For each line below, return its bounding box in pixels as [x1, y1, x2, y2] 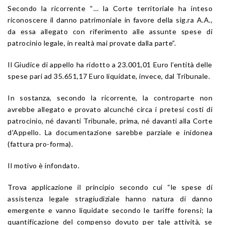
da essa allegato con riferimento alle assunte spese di [8, 27, 212, 36]
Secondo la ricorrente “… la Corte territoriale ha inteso [8, 4, 212, 13]
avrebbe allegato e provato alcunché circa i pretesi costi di [8, 104, 212, 114]
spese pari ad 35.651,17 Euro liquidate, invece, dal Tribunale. [8, 71, 210, 80]
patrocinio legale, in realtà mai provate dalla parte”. [8, 38, 176, 47]
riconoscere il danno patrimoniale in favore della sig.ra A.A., [8, 15, 212, 24]
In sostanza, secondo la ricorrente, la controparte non [8, 93, 212, 102]
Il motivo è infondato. [8, 161, 79, 170]
